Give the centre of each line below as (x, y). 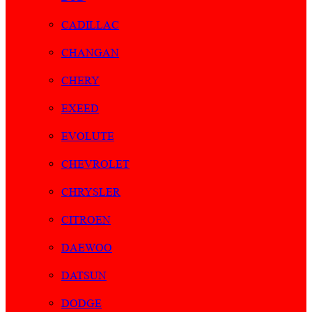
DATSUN (84, 276)
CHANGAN (90, 53)
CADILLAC (90, 25)
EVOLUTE (88, 136)
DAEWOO (87, 248)
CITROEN (86, 220)
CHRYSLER (91, 192)
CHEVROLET (95, 164)
